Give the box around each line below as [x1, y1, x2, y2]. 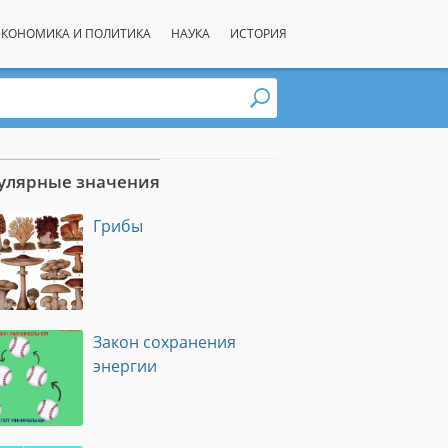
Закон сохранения [93, 331, 237, 353]
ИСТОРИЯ [229, 25, 287, 42]
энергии [93, 355, 158, 377]
